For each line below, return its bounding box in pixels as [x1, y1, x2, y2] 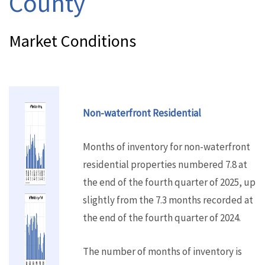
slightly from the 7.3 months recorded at [83, 193, 254, 207]
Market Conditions [9, 30, 136, 51]
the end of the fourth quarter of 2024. [83, 211, 241, 225]
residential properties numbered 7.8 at [83, 158, 248, 172]
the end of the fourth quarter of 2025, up [83, 176, 256, 189]
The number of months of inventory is [83, 245, 243, 258]
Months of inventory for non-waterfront [83, 140, 251, 154]
